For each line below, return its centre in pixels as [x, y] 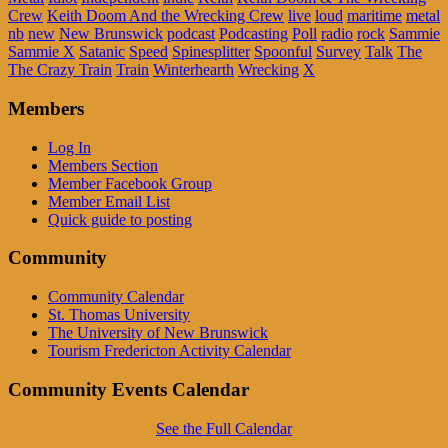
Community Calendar [116, 297]
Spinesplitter [211, 52]
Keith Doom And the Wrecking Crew [165, 16]
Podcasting [253, 34]
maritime [374, 16]
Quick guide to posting [120, 219]
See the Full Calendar [224, 428]
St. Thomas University [119, 315]
